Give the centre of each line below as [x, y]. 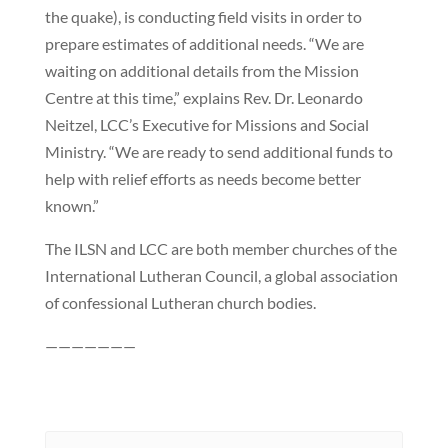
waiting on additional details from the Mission [201, 71]
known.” [71, 206]
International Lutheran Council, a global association [221, 276]
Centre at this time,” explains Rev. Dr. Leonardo [203, 98]
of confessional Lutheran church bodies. [180, 303]
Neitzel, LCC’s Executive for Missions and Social [206, 125]
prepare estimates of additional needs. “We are [204, 44]
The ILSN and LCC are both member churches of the [220, 249]
